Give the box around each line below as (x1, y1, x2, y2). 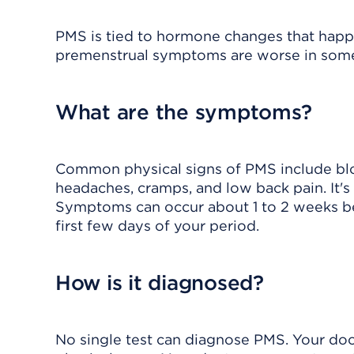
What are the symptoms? (55, 100, 312, 124)
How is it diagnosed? (55, 270, 264, 295)
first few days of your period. (55, 217, 259, 234)
